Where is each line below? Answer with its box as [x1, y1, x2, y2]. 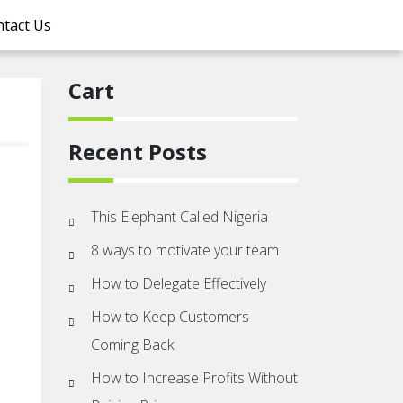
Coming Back [91, 335, 174, 354]
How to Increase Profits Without [91, 368, 298, 388]
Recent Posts [68, 137, 207, 166]
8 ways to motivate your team [91, 240, 279, 260]
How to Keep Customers [91, 307, 249, 327]
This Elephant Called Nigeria [91, 207, 268, 227]
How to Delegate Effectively [91, 273, 266, 293]
